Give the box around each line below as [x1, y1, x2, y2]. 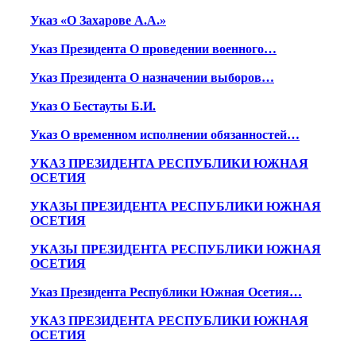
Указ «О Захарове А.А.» [30, 14, 166, 28]
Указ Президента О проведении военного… [30, 42, 277, 56]
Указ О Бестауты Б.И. [30, 99, 156, 114]
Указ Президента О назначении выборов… [30, 71, 274, 85]
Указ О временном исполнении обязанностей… [30, 128, 300, 142]
